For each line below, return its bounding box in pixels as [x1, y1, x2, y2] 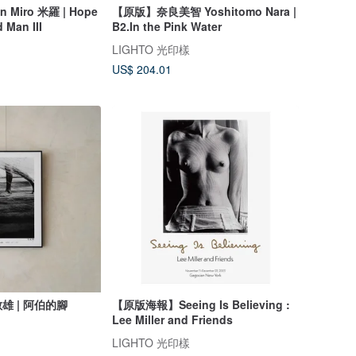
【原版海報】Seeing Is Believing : [111, 296, 290, 313]
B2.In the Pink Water [111, 17, 222, 34]
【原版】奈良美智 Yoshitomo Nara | [111, 2, 296, 19]
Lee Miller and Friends [111, 311, 233, 328]
